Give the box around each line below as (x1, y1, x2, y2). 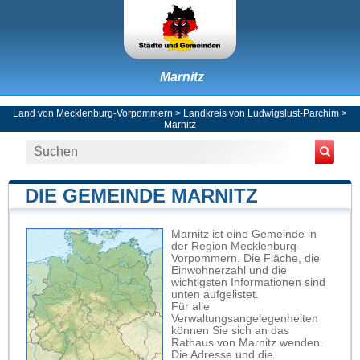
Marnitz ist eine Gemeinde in (171, 227, 317, 240)
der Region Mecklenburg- (171, 239, 301, 252)
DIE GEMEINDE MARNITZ (25, 184, 258, 207)
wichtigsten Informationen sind (171, 276, 325, 288)
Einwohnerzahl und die (171, 264, 287, 276)
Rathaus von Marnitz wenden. (171, 336, 323, 349)
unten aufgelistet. (171, 288, 259, 301)
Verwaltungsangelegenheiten (171, 312, 318, 325)
